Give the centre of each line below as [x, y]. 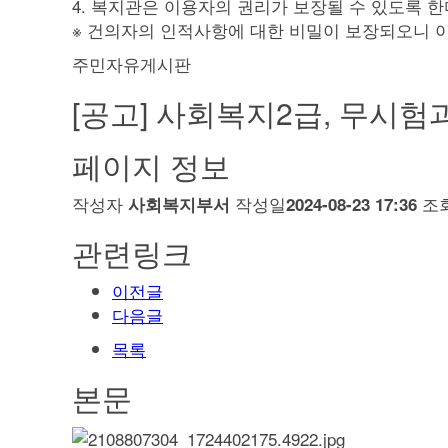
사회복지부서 [179, 204]
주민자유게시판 [131, 63]
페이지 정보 [151, 165]
